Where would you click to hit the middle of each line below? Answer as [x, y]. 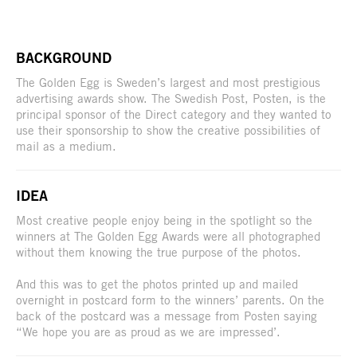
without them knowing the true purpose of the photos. [159, 251]
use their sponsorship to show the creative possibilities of [168, 129]
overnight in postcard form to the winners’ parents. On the [170, 299]
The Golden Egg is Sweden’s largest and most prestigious [168, 82]
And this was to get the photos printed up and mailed [157, 283]
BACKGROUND [64, 57]
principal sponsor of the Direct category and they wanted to [174, 114]
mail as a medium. [66, 145]
